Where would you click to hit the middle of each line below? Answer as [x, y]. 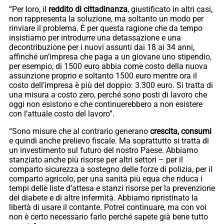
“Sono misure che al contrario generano [79, 131]
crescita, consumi [181, 131]
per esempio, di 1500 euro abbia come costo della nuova [108, 66]
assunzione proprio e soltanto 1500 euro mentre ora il [103, 76]
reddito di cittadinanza [88, 9]
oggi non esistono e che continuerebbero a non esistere [106, 104]
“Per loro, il [29, 9]
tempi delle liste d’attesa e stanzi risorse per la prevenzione [112, 188]
